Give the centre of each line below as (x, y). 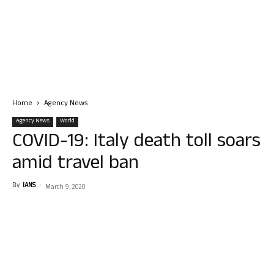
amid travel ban (76, 165)
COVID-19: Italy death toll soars (136, 143)
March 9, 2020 (65, 188)
